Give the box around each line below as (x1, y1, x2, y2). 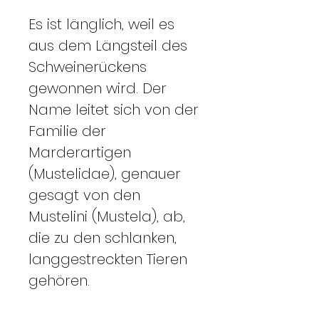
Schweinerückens (28, 56, 147, 77)
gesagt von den (28, 184, 140, 205)
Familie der (28, 120, 106, 141)
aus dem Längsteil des (28, 35, 187, 56)
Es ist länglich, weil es (28, 14, 174, 34)
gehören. (28, 270, 90, 291)
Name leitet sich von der (28, 99, 199, 120)
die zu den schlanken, (28, 227, 177, 248)
